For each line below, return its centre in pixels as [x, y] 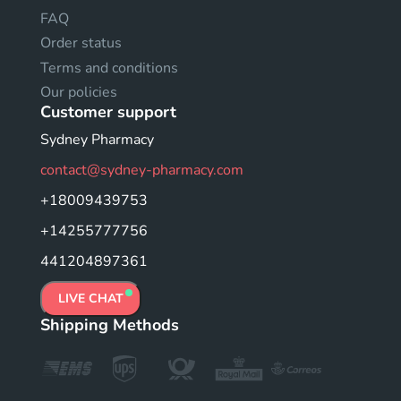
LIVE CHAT [91, 299]
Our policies [79, 92]
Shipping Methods [110, 325]
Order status [81, 43]
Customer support [108, 112]
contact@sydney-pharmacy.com [142, 170]
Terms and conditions [109, 68]
